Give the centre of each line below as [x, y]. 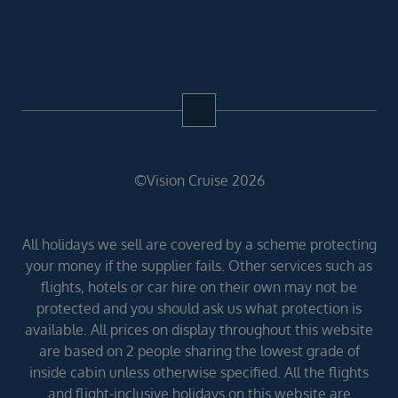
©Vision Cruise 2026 [199, 181]
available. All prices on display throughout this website [199, 330]
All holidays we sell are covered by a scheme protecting [199, 245]
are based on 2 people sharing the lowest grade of [199, 351]
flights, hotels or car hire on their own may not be [199, 287]
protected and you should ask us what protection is [199, 309]
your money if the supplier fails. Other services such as [199, 266]
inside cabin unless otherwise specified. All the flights [199, 373]
